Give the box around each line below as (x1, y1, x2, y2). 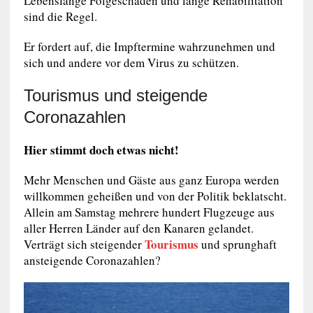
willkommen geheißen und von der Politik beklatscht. (23, 187, 286, 204)
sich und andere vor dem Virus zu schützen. (23, 54, 239, 71)
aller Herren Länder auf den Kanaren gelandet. (23, 219, 254, 236)
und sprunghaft (198, 235, 277, 252)
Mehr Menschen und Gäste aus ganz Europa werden (23, 171, 279, 188)
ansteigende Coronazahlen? (23, 252, 161, 268)
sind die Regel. (23, 8, 97, 24)
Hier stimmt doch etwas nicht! (23, 140, 179, 159)
